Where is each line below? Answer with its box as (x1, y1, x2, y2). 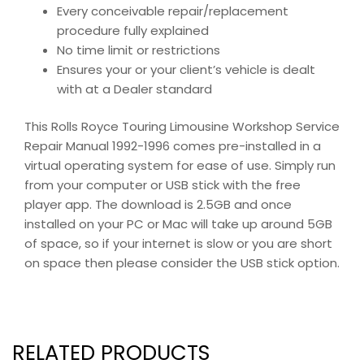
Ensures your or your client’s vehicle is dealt (57, 60, 315, 78)
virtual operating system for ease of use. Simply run (24, 157, 336, 175)
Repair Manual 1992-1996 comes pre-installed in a (24, 137, 321, 155)
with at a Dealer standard (57, 80, 212, 97)
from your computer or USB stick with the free (24, 176, 301, 194)
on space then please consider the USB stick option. (24, 254, 340, 272)
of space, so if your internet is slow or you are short (24, 235, 332, 253)
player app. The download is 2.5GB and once (24, 196, 292, 214)
